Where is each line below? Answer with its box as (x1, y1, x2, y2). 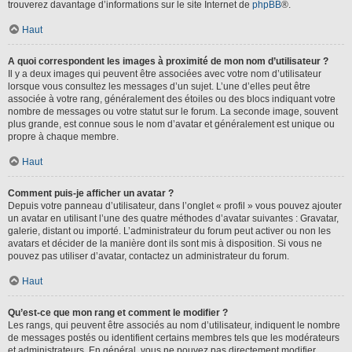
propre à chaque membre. (8, 131, 119, 142)
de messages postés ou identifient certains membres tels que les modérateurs (8, 332, 339, 343)
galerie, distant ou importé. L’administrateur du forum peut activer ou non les (8, 225, 331, 236)
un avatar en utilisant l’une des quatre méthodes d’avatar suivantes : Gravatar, (8, 213, 339, 224)
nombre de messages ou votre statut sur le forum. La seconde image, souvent (8, 106, 338, 117)
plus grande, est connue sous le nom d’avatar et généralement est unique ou (8, 119, 335, 130)
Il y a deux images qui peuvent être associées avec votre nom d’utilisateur (8, 68, 321, 79)
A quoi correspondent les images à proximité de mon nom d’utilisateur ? (8, 56, 328, 67)
